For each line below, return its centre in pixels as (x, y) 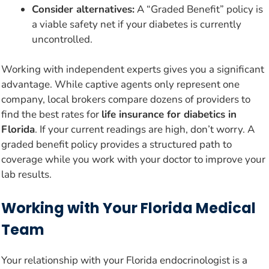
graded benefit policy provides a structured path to (116, 145)
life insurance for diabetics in (169, 115)
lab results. (26, 175)
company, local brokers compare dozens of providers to (126, 100)
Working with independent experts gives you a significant (133, 70)
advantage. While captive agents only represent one (120, 85)
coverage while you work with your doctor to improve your (133, 160)
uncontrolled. (62, 39)
